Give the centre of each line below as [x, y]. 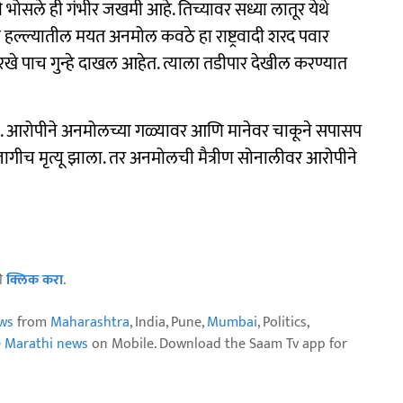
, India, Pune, [168, 322]
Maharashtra [90, 322]
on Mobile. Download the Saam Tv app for [218, 344]
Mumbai [232, 322]
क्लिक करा [35, 280]
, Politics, [283, 322]
